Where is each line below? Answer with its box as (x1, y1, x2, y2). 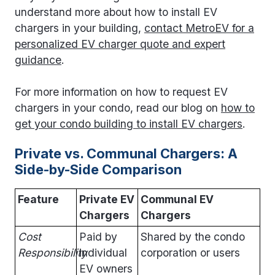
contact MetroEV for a (144, 21, 254, 35)
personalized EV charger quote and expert (15, 37, 225, 51)
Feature (18, 192, 59, 206)
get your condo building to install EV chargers (15, 117, 242, 131)
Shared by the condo (141, 230, 245, 243)
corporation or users (141, 246, 240, 259)
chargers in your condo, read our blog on (15, 101, 221, 115)
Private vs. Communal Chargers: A (15, 145, 238, 162)
